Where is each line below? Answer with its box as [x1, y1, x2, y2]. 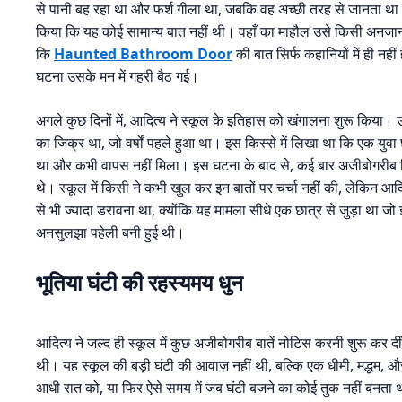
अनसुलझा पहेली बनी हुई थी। [36, 223, 185, 243]
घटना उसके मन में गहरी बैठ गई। [36, 66, 199, 87]
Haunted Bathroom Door [54, 44, 232, 65]
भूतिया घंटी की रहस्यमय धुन [36, 267, 243, 298]
